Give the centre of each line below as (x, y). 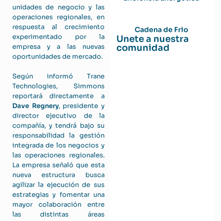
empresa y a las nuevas (58, 47)
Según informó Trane (58, 76)
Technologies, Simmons (58, 86)
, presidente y (81, 106)
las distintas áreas (58, 214)
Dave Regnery (36, 106)
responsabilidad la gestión (58, 135)
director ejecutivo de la (58, 116)
